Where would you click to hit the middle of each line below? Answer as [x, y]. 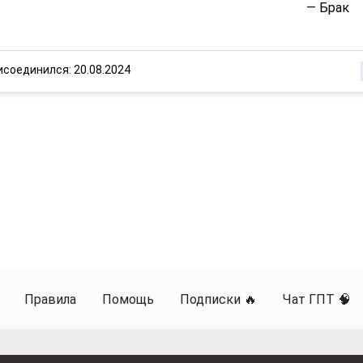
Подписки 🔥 [218, 300]
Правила [50, 300]
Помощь [128, 300]
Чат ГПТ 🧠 [317, 300]
